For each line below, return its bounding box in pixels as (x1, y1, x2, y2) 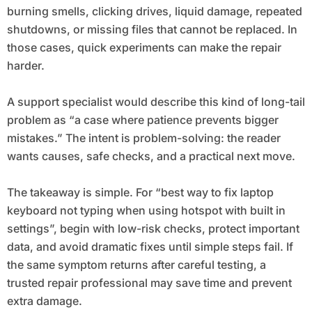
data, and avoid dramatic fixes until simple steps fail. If (6, 239, 293, 253)
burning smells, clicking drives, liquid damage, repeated (6, 3, 302, 18)
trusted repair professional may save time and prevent (6, 275, 292, 290)
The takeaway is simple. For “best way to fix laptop (6, 185, 274, 199)
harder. (6, 58, 45, 72)
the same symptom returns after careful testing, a (6, 257, 266, 272)
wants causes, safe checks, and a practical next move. (6, 148, 295, 163)
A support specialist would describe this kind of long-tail (6, 94, 305, 109)
